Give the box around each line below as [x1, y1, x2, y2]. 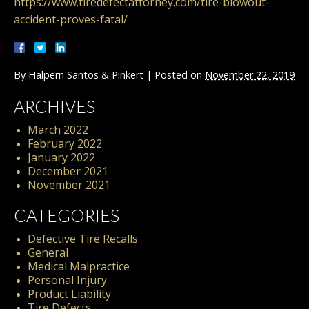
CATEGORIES [14, 205, 119, 226]
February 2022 [28, 136, 102, 152]
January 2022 [28, 150, 95, 166]
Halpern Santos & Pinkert [28, 68, 143, 82]
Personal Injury [28, 272, 107, 288]
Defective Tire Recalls [28, 231, 138, 247]
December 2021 [28, 163, 108, 179]
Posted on [154, 68, 205, 82]
